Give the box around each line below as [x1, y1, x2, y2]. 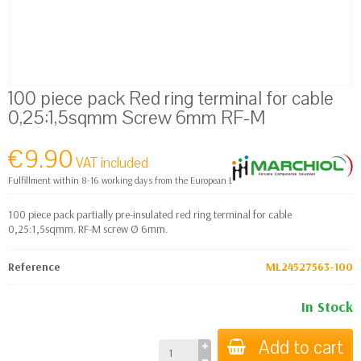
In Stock [301, 297, 353, 316]
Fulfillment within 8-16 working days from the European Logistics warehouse [8, 173, 305, 186]
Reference [8, 259, 60, 274]
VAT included [76, 153, 148, 172]
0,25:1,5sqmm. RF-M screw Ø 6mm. [8, 221, 168, 236]
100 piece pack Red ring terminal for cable [8, 85, 334, 111]
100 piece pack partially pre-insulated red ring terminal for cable [8, 206, 292, 222]
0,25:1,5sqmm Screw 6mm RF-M [8, 104, 265, 131]
